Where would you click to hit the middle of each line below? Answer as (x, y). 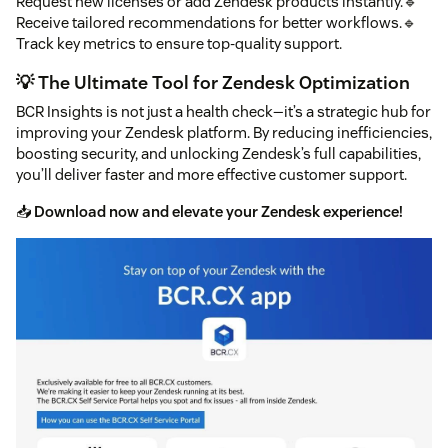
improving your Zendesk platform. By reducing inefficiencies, (224, 133)
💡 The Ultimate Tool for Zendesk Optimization (213, 83)
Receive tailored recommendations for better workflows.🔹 (216, 23)
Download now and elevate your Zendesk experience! (218, 212)
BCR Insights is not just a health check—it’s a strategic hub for (223, 112)
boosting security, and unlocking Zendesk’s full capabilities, (218, 154)
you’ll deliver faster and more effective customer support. (211, 175)
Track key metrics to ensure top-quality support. (179, 44)
